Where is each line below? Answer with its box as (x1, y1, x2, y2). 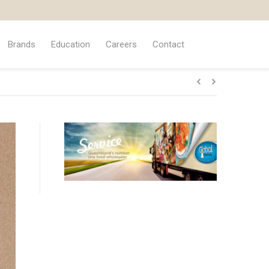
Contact (152, 38, 184, 50)
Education (50, 38, 90, 50)
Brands (7, 38, 35, 50)
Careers (105, 38, 137, 50)
